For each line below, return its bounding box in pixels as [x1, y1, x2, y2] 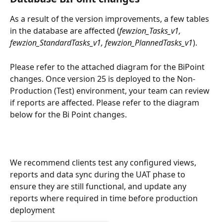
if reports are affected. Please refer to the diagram [10, 97, 201, 108]
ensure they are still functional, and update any [10, 180, 188, 192]
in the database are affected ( [10, 25, 119, 37]
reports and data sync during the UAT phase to [10, 168, 187, 180]
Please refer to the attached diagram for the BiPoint [10, 61, 207, 72]
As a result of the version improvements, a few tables [10, 13, 211, 25]
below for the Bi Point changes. [10, 109, 129, 120]
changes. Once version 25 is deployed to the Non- [10, 73, 195, 84]
